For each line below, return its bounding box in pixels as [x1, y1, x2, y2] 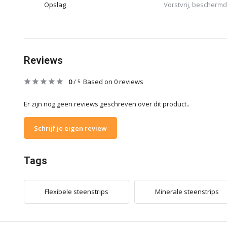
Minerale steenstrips [155, 187, 219, 196]
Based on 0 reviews [83, 77, 143, 86]
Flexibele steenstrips [45, 187, 108, 196]
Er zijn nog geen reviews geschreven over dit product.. [24, 99, 190, 108]
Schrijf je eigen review [34, 123, 107, 133]
